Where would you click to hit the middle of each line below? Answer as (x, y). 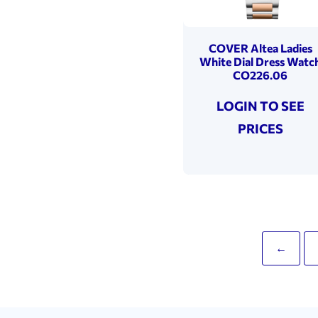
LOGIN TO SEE (260, 105)
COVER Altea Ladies (260, 48)
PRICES (260, 128)
